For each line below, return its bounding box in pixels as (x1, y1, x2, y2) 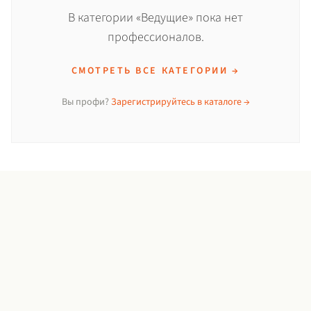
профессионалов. (107, 28, 204, 46)
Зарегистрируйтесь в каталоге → (110, 95, 250, 109)
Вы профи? (61, 95, 109, 109)
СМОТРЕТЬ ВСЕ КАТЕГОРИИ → (71, 64, 240, 78)
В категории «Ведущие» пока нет (68, 9, 243, 26)
